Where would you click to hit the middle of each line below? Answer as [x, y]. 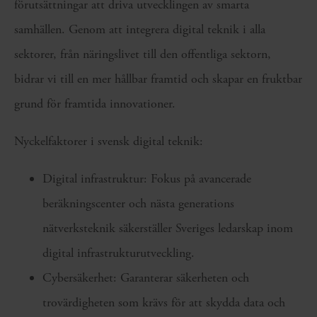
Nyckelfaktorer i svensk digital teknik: [109, 141]
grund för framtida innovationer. [95, 103]
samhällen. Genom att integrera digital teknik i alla [140, 29]
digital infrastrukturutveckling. [119, 253]
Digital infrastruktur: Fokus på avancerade [147, 178]
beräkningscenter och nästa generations [138, 203]
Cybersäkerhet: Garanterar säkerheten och [146, 277]
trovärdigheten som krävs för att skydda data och [164, 302]
